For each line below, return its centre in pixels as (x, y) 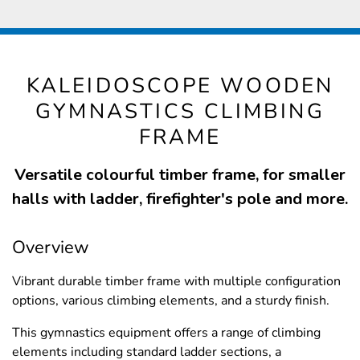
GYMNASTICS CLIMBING (180, 112)
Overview (51, 248)
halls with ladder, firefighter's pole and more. (180, 199)
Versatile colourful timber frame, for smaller (180, 175)
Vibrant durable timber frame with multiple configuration (176, 282)
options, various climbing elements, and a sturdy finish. (171, 301)
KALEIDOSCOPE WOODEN (180, 86)
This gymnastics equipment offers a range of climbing (166, 333)
